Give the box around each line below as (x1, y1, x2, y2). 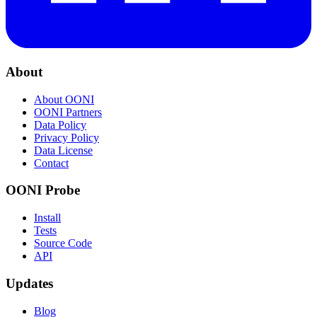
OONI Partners (34, 105, 102, 118)
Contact (34, 156, 69, 169)
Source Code (34, 237, 92, 250)
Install (34, 212, 61, 224)
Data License (34, 144, 93, 156)
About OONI (34, 93, 94, 105)
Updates (6, 275, 53, 291)
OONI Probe (6, 183, 80, 198)
